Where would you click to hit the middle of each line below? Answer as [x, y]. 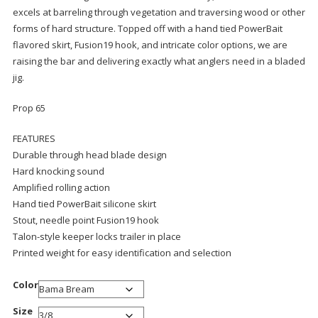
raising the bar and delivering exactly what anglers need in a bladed [159, 61]
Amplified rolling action [61, 187]
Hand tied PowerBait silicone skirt [84, 204]
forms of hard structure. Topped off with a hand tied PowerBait [147, 28]
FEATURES [34, 138]
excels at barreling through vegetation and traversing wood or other [159, 12]
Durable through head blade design [89, 155]
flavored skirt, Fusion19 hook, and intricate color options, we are [150, 45]
